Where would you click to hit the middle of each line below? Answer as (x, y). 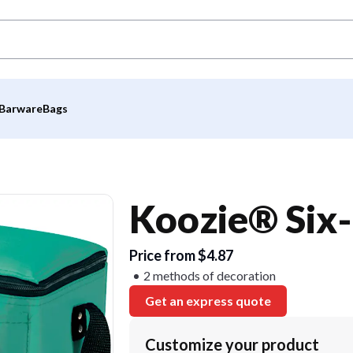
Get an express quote (208, 301)
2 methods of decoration (210, 275)
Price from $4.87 (181, 255)
